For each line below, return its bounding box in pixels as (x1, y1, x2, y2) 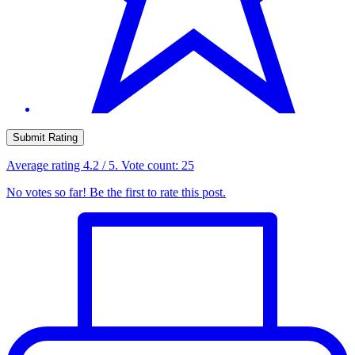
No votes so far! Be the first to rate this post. (6, 185, 226, 200)
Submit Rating (13, 132, 78, 144)
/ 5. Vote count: (99, 158, 181, 173)
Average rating (6, 158, 83, 173)
